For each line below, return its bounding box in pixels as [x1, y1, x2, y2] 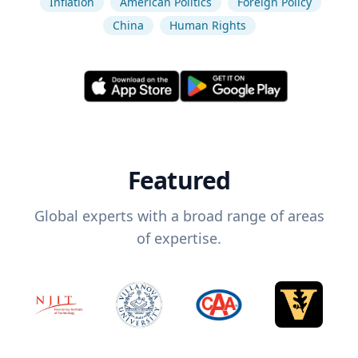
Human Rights [169, 18, 246, 33]
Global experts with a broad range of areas [34, 206, 324, 226]
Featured [127, 164, 231, 197]
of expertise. [137, 229, 221, 249]
